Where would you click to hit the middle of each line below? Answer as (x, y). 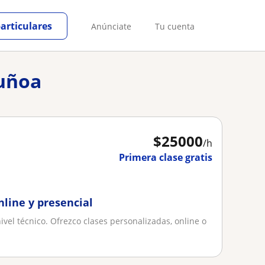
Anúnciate (111, 26)
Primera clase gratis (166, 157)
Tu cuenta (175, 26)
